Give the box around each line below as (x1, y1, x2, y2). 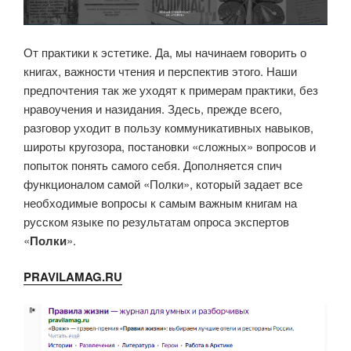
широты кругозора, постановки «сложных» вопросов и (24, 137, 316, 154)
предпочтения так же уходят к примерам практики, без (24, 81, 318, 98)
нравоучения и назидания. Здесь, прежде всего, (24, 100, 282, 117)
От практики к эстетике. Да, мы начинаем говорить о (24, 43, 306, 60)
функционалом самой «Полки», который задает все (24, 175, 302, 192)
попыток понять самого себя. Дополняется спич (24, 156, 282, 173)
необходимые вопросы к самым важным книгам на (24, 194, 297, 211)
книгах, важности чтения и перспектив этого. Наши (24, 62, 297, 79)
